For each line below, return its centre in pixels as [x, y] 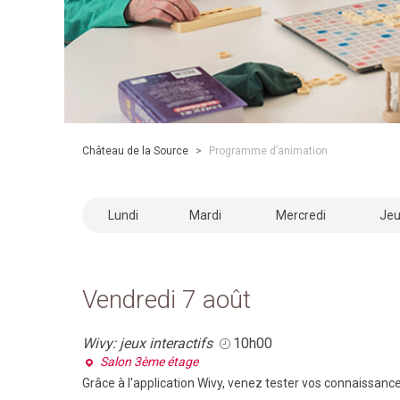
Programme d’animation [268, 151]
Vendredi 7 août [167, 300]
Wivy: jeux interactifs [147, 343]
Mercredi [300, 215]
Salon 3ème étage [149, 362]
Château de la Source [135, 151]
